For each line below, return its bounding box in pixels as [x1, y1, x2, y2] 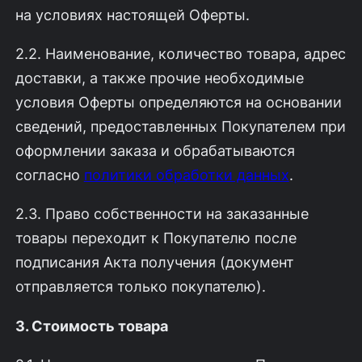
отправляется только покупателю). [15, 277, 266, 296]
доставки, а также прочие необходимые [15, 69, 304, 87]
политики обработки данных [83, 166, 289, 184]
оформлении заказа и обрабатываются [15, 141, 295, 160]
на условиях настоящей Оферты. [15, 6, 250, 24]
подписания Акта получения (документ [15, 253, 294, 271]
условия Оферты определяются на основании [15, 93, 342, 112]
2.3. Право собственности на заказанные [15, 204, 309, 223]
